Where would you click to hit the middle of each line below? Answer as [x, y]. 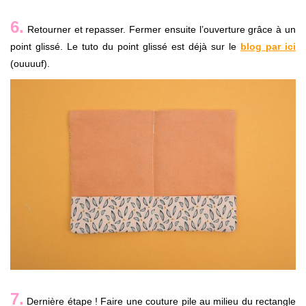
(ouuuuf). [30, 64]
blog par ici [268, 47]
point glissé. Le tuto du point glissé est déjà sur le [125, 47]
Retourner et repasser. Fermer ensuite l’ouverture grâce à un [160, 30]
